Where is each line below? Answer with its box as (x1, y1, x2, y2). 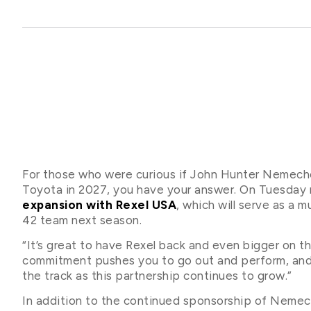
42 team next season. (22, 212, 142, 227)
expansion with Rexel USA (22, 197, 176, 212)
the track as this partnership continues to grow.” (22, 269, 292, 283)
